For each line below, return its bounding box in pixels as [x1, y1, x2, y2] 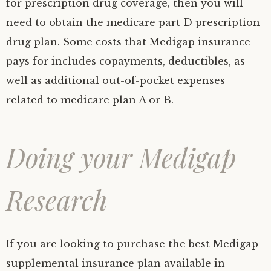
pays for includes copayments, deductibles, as [6, 54, 245, 67]
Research [6, 181, 108, 217]
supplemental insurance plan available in [6, 256, 225, 269]
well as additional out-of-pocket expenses [6, 74, 225, 87]
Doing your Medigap [6, 139, 236, 175]
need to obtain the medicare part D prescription [6, 16, 260, 28]
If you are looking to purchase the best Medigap [6, 237, 258, 250]
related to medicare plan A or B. [6, 93, 174, 106]
